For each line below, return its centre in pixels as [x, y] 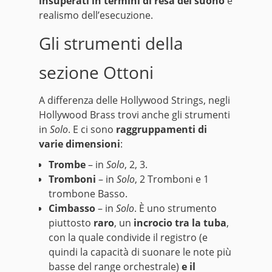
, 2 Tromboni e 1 [172, 179]
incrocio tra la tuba [180, 223]
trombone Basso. [88, 194]
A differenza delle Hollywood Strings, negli [134, 100]
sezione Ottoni [96, 73]
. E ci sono [92, 130]
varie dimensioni [80, 144]
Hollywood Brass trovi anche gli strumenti [134, 115]
